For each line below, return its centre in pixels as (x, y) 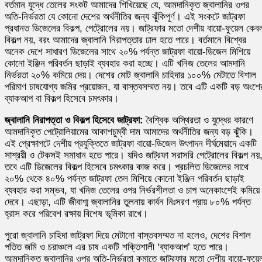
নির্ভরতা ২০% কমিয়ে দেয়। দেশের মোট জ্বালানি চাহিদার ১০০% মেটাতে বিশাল (130, 75)
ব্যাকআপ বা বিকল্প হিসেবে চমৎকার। (62, 98)
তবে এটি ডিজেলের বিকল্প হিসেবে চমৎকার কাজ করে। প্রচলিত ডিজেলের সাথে (127, 167)
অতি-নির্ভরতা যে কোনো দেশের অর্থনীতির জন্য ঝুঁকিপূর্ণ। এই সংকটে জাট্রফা (125, 16)
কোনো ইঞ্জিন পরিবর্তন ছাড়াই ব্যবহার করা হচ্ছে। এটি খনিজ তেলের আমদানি (125, 63)
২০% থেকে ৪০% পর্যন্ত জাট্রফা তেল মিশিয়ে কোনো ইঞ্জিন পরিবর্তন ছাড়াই (125, 178)
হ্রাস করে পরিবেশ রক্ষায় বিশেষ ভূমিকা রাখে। (76, 213)
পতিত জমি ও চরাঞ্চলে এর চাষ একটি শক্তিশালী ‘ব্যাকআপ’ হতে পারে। (117, 247)
